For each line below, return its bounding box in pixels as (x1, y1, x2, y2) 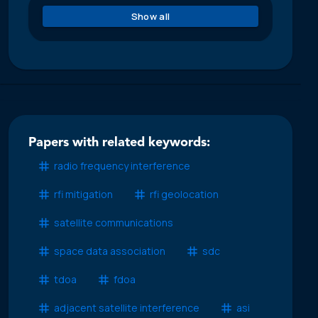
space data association (54, 244, 165, 258)
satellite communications (54, 216, 173, 230)
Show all (131, 9, 170, 23)
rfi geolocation (150, 187, 219, 202)
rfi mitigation (54, 187, 113, 202)
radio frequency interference (54, 159, 190, 173)
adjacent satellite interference (54, 301, 199, 315)
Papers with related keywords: (28, 136, 210, 150)
